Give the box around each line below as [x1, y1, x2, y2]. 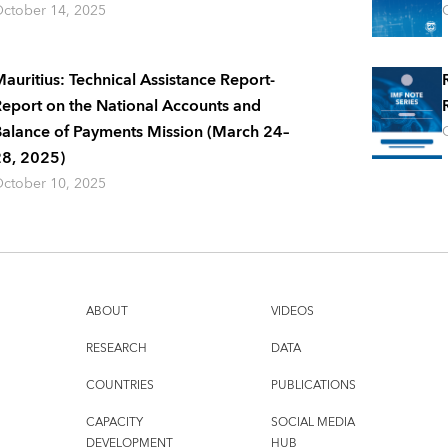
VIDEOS [270, 301, 314, 323]
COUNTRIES [85, 375, 154, 397]
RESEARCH [85, 338, 147, 360]
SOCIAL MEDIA [270, 412, 355, 434]
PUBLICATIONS [270, 375, 356, 397]
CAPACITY [85, 412, 143, 434]
